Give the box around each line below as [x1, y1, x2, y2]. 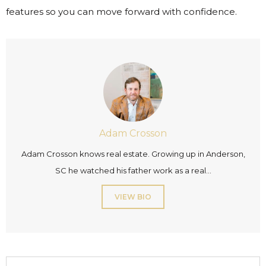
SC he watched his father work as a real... [55, 166, 211, 176]
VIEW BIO [115, 192, 151, 202]
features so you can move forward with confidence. [6, 6, 237, 18]
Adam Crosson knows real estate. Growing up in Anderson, [21, 149, 245, 159]
